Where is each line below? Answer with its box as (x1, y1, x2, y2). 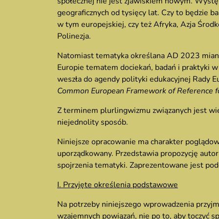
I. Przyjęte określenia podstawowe (57, 179, 178, 190)
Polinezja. (57, 31, 91, 42)
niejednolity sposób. (57, 117, 128, 128)
